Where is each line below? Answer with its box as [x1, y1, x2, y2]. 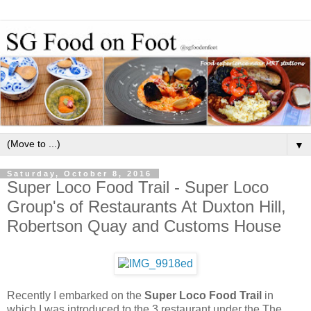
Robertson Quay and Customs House [7, 217, 281, 236]
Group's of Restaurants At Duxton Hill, [7, 197, 286, 217]
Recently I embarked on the [7, 289, 144, 302]
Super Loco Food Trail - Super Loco [7, 178, 269, 197]
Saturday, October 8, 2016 [7, 169, 152, 178]
